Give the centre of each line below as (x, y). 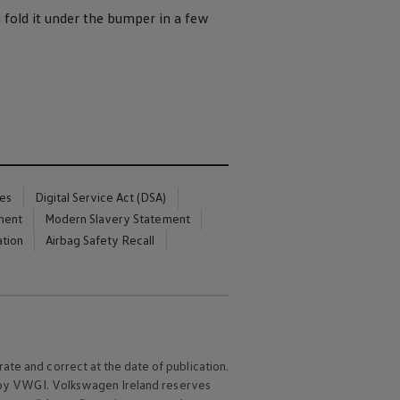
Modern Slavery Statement (117, 218)
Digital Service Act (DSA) (100, 197)
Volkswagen (85, 385)
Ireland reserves (165, 385)
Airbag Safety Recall (100, 240)
